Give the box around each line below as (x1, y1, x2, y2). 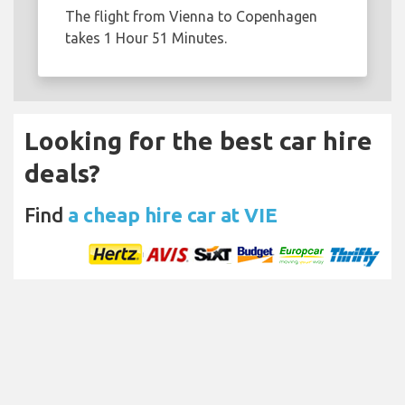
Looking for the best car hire (24, 127, 372, 155)
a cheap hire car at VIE (68, 203, 278, 227)
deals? (24, 159, 100, 188)
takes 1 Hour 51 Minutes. (65, 30, 227, 47)
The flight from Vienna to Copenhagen (65, 8, 317, 25)
